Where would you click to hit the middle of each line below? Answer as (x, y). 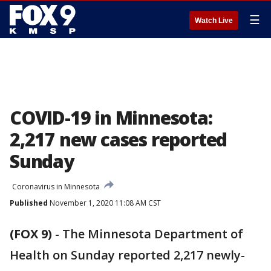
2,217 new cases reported (119, 139)
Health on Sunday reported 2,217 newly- (127, 255)
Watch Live (214, 21)
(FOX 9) (31, 234)
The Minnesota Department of (153, 234)
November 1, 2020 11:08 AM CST (104, 203)
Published (29, 203)
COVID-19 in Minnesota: (111, 118)
